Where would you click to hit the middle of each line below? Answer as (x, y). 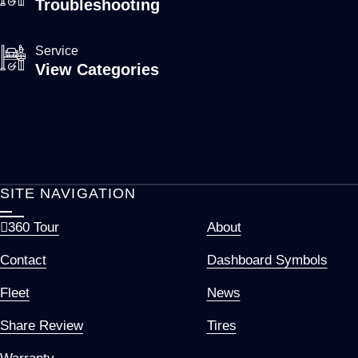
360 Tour (34, 227)
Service (57, 50)
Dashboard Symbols (267, 259)
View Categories (97, 70)
